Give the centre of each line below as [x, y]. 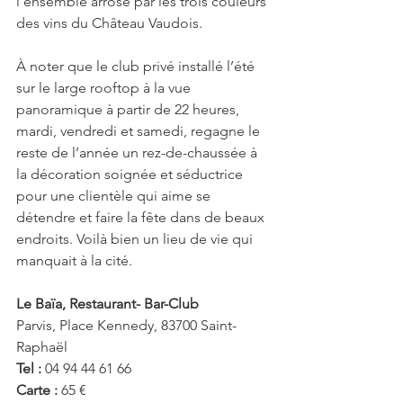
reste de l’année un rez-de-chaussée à [139, 153]
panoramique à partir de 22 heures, [130, 110]
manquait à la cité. [74, 261]
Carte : [39, 390]
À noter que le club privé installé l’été [137, 67]
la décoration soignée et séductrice [131, 175]
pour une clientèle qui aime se [115, 196]
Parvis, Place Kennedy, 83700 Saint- [126, 326]
